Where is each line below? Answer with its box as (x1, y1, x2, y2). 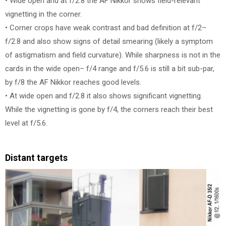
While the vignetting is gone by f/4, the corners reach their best (5, 104, 213, 114)
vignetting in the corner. (5, 9, 82, 19)
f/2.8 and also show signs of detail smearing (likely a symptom (5, 36, 213, 46)
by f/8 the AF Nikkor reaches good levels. (5, 77, 141, 87)
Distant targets (5, 152, 68, 163)
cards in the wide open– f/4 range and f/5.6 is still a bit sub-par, (5, 64, 214, 73)
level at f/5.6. (5, 118, 47, 128)
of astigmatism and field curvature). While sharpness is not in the (5, 50, 220, 60)
